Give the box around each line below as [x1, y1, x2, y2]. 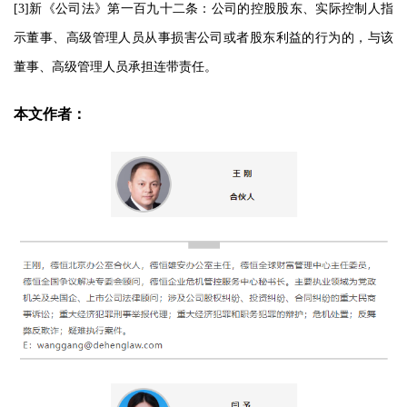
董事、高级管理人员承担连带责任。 [14, 60, 217, 74]
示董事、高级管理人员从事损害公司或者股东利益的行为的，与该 [14, 31, 393, 45]
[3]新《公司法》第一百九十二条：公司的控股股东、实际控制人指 [14, 2, 393, 16]
